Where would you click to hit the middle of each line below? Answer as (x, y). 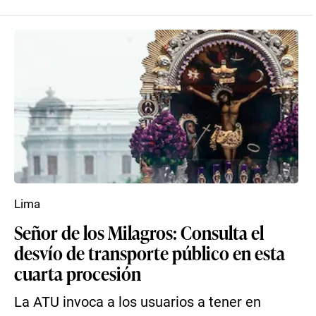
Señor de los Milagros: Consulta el (139, 232)
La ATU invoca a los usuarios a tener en (138, 302)
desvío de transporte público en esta (150, 253)
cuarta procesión (78, 273)
